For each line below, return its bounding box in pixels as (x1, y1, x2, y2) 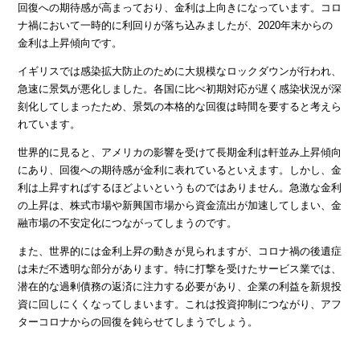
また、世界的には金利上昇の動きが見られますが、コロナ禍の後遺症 (18, 244, 342, 257)
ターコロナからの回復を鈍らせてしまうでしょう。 (18, 315, 259, 328)
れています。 (18, 117, 81, 130)
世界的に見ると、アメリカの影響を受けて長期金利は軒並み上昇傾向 (18, 145, 342, 158)
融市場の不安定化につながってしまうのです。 (18, 216, 238, 229)
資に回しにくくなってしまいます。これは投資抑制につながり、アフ (18, 297, 342, 310)
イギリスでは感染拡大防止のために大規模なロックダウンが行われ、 (18, 64, 342, 77)
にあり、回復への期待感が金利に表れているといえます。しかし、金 (18, 163, 342, 176)
